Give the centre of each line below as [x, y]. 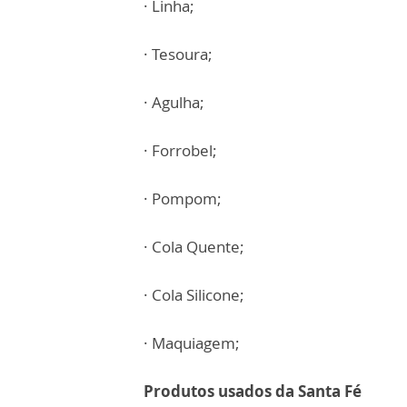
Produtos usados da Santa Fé [254, 391]
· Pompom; [183, 199]
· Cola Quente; [194, 247]
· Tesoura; [178, 54]
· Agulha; [174, 102]
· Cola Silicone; [194, 295]
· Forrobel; [180, 150]
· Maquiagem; [192, 343]
